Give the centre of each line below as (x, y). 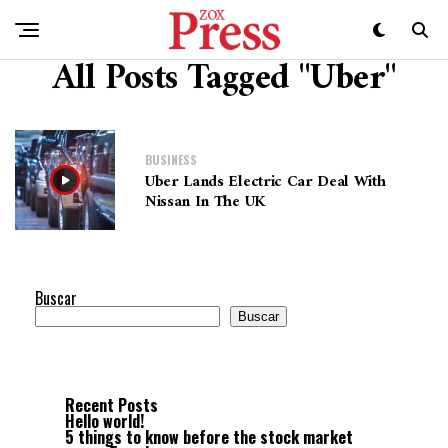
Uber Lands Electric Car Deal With (265, 181)
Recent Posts (111, 405)
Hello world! (104, 421)
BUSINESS (171, 159)
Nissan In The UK (205, 201)
